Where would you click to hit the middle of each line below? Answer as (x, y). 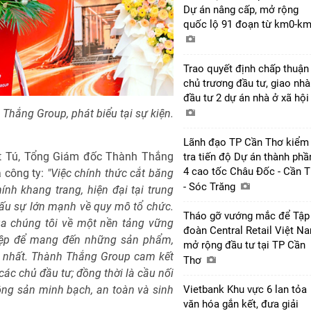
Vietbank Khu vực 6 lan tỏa (245, 289)
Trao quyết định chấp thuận (246, 68)
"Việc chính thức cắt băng (110, 174)
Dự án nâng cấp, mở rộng (241, 9)
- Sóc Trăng (211, 186)
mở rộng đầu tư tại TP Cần (244, 245)
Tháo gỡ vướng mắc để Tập (246, 216)
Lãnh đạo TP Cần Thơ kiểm (246, 142)
